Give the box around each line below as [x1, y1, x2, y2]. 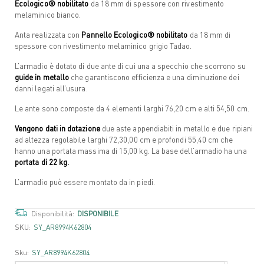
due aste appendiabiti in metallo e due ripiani [100, 123, 253, 133]
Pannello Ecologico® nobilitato [80, 29, 188, 39]
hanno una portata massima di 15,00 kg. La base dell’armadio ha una [15, 145, 247, 156]
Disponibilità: [31, 209, 76, 218]
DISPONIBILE [77, 209, 118, 218]
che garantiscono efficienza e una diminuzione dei [69, 71, 239, 82]
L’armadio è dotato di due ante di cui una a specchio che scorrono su [15, 60, 246, 71]
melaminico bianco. [15, 9, 81, 19]
